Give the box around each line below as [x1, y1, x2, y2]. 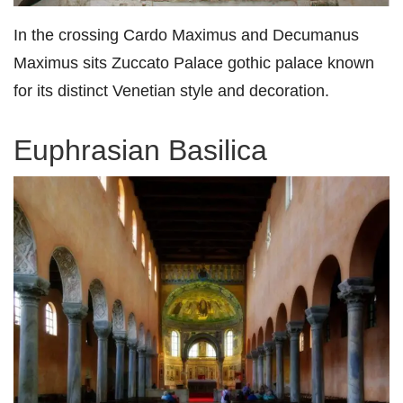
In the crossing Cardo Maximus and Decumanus [13, 25, 359, 45]
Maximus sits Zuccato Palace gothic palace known [13, 53, 374, 73]
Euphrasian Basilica [13, 134, 267, 167]
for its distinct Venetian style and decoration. [13, 81, 329, 101]
